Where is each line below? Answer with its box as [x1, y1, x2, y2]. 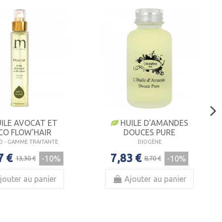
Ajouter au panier [124, 174, 187, 183]
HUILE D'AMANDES [118, 118, 189, 127]
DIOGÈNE [137, 138, 162, 145]
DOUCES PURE [123, 127, 176, 137]
